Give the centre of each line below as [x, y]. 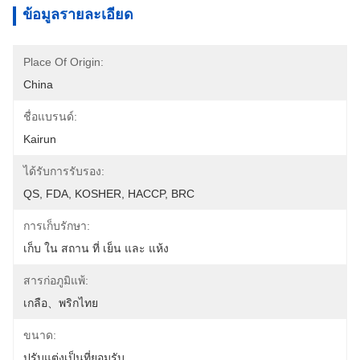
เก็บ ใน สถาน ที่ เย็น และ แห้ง [96, 248]
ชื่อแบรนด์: [50, 117]
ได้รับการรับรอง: [64, 171]
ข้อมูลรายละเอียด [78, 14]
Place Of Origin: [63, 62]
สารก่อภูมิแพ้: [56, 280]
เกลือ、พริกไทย [61, 303]
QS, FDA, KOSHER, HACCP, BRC [109, 194]
